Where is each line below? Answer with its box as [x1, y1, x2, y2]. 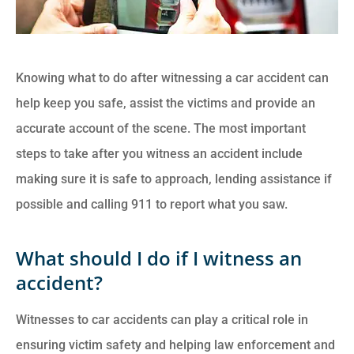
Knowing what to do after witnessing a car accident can [16, 70, 329, 85]
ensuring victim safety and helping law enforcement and [16, 337, 335, 352]
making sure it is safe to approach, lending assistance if [16, 171, 332, 186]
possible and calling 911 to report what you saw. [16, 196, 288, 212]
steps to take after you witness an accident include [16, 145, 303, 161]
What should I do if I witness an [16, 244, 302, 271]
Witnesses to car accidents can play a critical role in [16, 311, 308, 327]
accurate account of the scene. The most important [16, 120, 306, 136]
